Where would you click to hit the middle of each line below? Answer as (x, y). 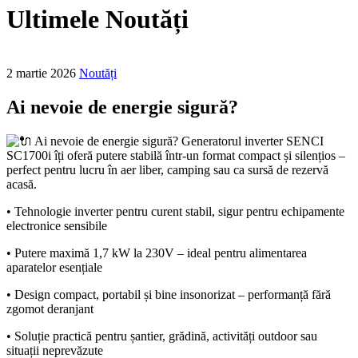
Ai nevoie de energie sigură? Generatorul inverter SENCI (178, 141)
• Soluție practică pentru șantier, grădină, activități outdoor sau (162, 336)
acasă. (22, 184)
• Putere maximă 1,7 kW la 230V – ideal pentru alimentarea (157, 253)
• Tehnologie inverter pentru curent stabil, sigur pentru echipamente (175, 211)
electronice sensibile (57, 225)
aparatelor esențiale (54, 267)
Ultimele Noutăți (97, 20)
